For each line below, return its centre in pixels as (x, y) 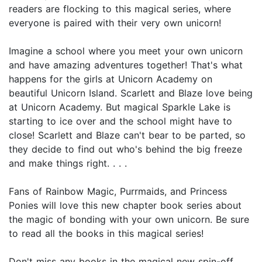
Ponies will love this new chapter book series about (125, 206)
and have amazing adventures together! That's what (126, 65)
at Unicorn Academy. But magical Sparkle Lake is (120, 107)
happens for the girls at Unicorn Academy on (111, 79)
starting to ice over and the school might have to (120, 121)
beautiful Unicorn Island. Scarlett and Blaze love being (131, 93)
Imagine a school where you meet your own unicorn (126, 51)
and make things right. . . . (68, 163)
